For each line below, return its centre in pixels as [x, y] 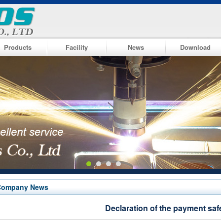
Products [18, 47]
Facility [77, 47]
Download [195, 47]
